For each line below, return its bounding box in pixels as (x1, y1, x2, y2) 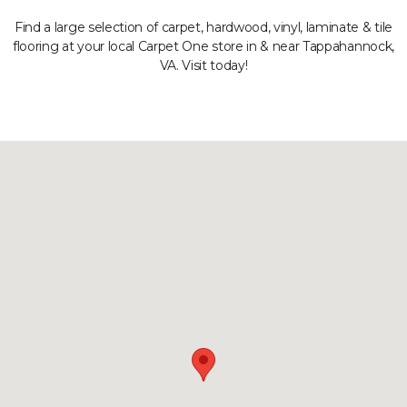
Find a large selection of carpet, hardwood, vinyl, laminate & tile (15, 19, 392, 35)
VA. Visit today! (159, 57, 248, 74)
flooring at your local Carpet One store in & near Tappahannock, (13, 38, 394, 55)
